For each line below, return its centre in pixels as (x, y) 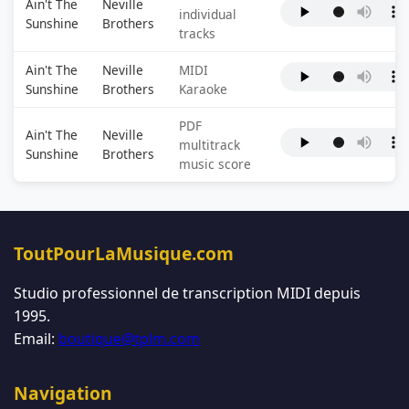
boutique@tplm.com (129, 339)
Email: (36, 339)
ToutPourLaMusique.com (124, 253)
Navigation (63, 393)
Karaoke (203, 89)
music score (215, 164)
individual (207, 14)
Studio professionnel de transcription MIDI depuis (187, 293)
